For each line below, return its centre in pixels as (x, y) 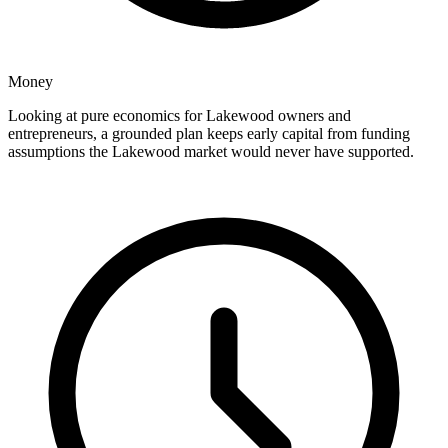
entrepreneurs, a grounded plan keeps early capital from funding (209, 134)
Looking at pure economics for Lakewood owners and (179, 116)
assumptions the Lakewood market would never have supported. (211, 152)
